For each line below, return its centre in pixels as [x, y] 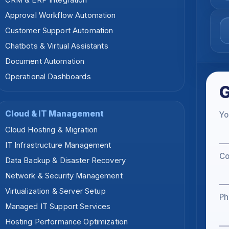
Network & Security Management [64, 176]
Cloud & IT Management [54, 114]
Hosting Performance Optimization [66, 222]
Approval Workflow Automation [60, 16]
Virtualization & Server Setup [55, 191]
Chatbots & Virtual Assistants [56, 46]
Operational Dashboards [48, 77]
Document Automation [45, 62]
